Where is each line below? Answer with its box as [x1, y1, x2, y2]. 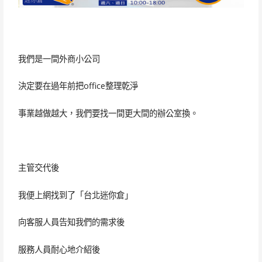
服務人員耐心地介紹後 [18, 243, 100, 255]
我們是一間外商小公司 [18, 53, 100, 64]
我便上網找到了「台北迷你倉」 [18, 189, 133, 201]
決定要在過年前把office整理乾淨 [18, 80, 138, 92]
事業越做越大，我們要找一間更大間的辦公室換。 [18, 108, 198, 119]
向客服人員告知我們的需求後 [18, 216, 125, 228]
